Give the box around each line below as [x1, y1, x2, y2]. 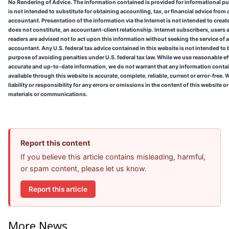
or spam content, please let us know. [20, 164, 147, 173]
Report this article [29, 185, 87, 193]
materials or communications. [8, 91, 88, 98]
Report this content [20, 139, 90, 148]
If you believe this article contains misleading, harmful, [20, 152, 205, 162]
